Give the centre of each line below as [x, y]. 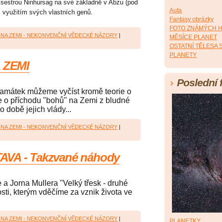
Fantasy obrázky [192, 20]
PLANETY [183, 55]
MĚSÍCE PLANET [193, 37]
